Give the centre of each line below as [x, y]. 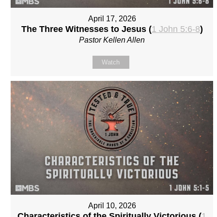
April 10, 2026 [112, 206]
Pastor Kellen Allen [112, 40]
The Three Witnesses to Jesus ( [86, 29]
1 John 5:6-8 [176, 29]
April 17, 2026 [112, 19]
